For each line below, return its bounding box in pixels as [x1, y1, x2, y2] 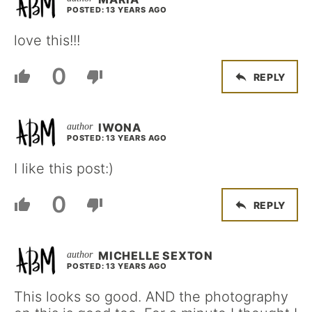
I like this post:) [14, 160, 114, 177]
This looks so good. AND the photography [14, 288, 288, 305]
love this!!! [14, 32, 80, 49]
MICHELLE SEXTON [98, 249, 213, 263]
